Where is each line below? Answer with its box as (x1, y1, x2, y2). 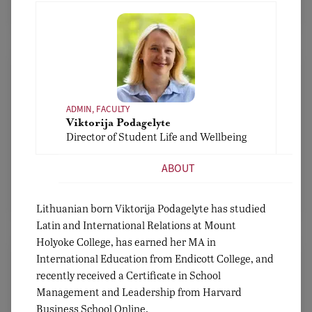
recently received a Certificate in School (36, 267, 221, 282)
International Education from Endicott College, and (36, 251, 274, 265)
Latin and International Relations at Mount (36, 217, 236, 232)
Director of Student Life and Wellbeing (65, 129, 247, 143)
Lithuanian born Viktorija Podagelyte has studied (36, 201, 266, 215)
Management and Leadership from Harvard (36, 284, 242, 299)
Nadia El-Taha (119, 135, 193, 149)
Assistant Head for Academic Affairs (71, 148, 241, 163)
